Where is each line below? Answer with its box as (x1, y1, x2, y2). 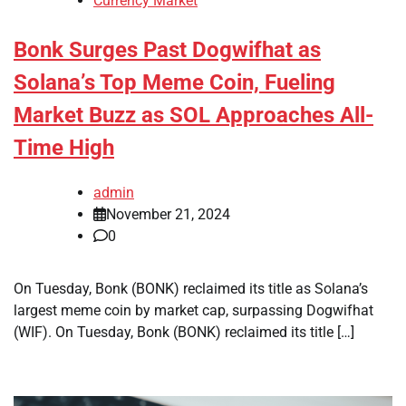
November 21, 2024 (106, 205, 230, 223)
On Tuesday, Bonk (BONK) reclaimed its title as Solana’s (14, 279, 368, 297)
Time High (14, 135, 114, 161)
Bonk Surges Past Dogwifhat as (14, 37, 321, 63)
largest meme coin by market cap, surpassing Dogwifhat (14, 301, 373, 319)
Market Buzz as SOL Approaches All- (14, 102, 373, 129)
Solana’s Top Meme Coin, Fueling (14, 70, 335, 96)
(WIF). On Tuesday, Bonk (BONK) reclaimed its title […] (14, 323, 354, 341)
